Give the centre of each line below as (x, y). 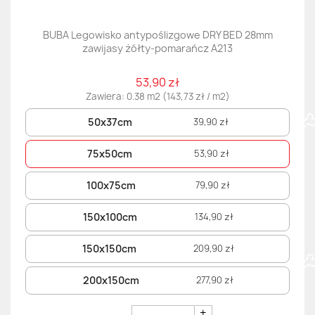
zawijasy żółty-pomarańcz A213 (157, 49)
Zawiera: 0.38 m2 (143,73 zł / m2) (157, 97)
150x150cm (110, 249)
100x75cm (111, 186)
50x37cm (110, 122)
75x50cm (110, 154)
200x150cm (111, 281)
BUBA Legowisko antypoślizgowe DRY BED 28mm (157, 35)
